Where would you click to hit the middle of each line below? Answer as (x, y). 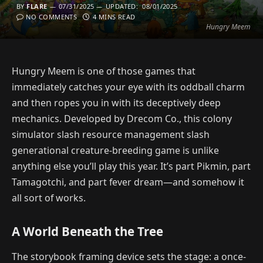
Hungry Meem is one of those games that (104, 71)
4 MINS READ (114, 17)
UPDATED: (122, 6)
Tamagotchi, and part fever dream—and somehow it (128, 182)
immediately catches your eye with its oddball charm (128, 87)
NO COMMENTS (52, 17)
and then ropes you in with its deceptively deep (116, 103)
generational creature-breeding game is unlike (115, 150)
